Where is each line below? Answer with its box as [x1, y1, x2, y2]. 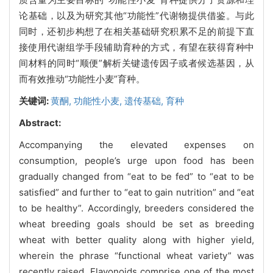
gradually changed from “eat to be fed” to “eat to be [19, 170, 254, 182]
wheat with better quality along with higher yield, [19, 233, 254, 246]
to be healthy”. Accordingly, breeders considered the [19, 202, 254, 214]
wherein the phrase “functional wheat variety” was [19, 249, 254, 261]
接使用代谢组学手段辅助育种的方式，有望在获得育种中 [19, 41, 254, 53]
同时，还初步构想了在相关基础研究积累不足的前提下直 [19, 25, 254, 37]
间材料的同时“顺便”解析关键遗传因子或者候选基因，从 [19, 57, 254, 69]
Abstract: [19, 116, 61, 129]
